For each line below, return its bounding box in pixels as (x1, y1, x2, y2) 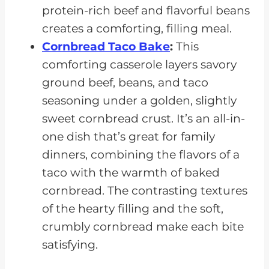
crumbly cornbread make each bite (42, 220, 244, 234)
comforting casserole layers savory (42, 58, 237, 72)
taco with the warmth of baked (42, 166, 220, 180)
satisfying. (42, 238, 98, 252)
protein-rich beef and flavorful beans (42, 4, 250, 18)
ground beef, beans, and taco (42, 76, 208, 90)
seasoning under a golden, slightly (42, 94, 237, 108)
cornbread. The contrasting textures (42, 184, 247, 198)
